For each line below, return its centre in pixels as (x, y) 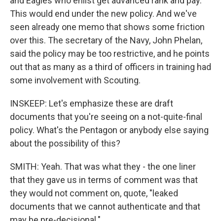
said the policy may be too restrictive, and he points (110, 54)
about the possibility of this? (65, 143)
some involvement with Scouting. (75, 80)
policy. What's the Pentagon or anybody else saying (109, 130)
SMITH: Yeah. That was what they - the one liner (103, 166)
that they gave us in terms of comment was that (104, 180)
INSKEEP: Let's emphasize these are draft (92, 103)
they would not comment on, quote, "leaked (94, 193)
